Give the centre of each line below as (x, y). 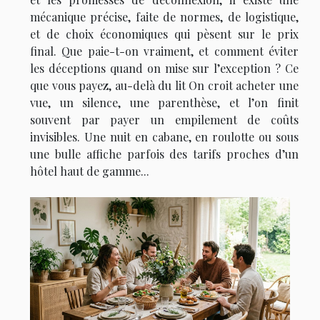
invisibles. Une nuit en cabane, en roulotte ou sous (164, 137)
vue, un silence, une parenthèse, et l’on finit (164, 103)
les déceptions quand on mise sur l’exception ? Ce (164, 69)
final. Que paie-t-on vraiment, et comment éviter (164, 51)
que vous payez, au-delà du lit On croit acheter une (164, 86)
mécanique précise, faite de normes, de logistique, (164, 17)
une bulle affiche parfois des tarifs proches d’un (164, 154)
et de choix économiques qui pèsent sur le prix (164, 34)
